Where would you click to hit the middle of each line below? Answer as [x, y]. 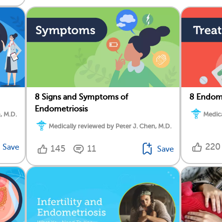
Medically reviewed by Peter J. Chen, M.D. [110, 126]
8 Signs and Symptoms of [81, 97]
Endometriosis [61, 109]
